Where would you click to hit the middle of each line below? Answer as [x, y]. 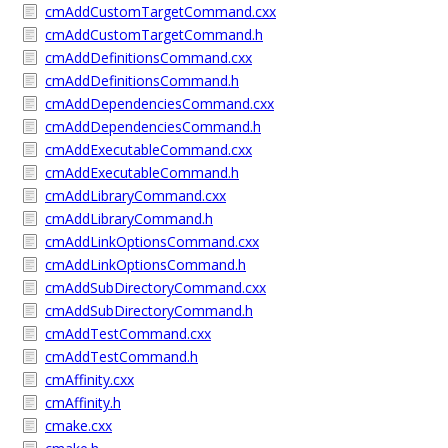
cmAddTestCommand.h [121, 356]
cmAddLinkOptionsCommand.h [145, 264]
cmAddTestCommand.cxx [128, 333]
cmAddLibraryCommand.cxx [135, 195]
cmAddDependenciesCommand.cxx [159, 103]
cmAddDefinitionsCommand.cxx [148, 57]
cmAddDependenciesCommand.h [153, 126]
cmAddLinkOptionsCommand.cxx [152, 241]
